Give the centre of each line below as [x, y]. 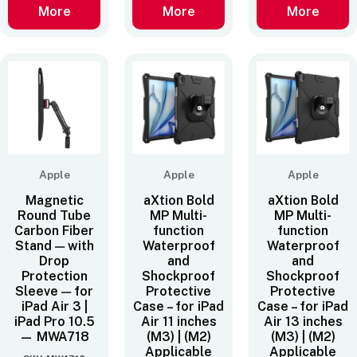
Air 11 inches [178, 322]
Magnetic [54, 201]
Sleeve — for [54, 292]
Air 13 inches [303, 322]
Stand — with [54, 246]
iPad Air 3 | [54, 307]
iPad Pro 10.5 [54, 322]
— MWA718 [54, 337]
